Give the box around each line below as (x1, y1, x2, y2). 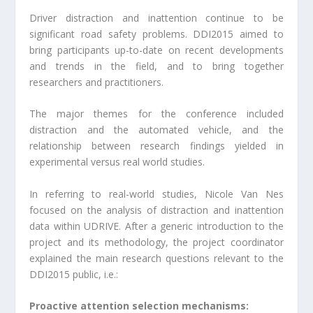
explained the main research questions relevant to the (29, 251, 284, 265)
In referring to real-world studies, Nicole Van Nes (29, 187, 284, 201)
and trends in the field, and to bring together (29, 59, 284, 73)
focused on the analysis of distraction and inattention (29, 203, 284, 217)
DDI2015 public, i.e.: (29, 267, 119, 281)
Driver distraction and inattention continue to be (29, 10, 284, 24)
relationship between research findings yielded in (29, 139, 284, 153)
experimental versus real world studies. (29, 155, 205, 169)
